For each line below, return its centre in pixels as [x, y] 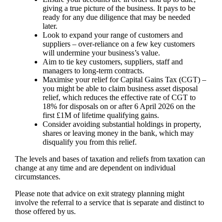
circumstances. [38, 177]
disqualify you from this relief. [90, 142]
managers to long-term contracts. [94, 71]
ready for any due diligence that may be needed [116, 17]
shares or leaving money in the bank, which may [118, 133]
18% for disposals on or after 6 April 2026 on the [119, 107]
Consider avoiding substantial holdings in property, [122, 124]
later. [51, 26]
